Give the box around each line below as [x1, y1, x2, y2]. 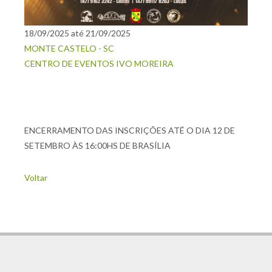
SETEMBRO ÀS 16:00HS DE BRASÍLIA [24, 140, 171, 151]
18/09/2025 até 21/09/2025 [24, 28, 131, 38]
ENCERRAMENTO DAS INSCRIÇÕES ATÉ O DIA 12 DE [24, 125, 235, 135]
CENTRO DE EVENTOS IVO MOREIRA [24, 58, 174, 69]
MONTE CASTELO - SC [24, 43, 114, 53]
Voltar [24, 172, 47, 183]
